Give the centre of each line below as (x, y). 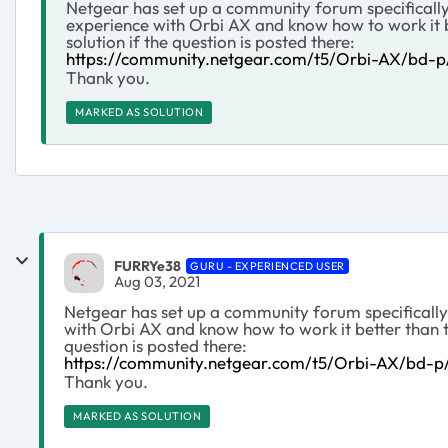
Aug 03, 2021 (157, 281)
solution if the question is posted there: (210, 41)
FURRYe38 (147, 265)
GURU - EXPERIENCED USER (267, 265)
